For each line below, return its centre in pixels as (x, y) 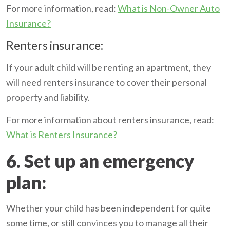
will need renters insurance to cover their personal (107, 82)
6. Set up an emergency (100, 160)
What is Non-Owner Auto (169, 8)
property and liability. (48, 97)
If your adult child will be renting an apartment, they (109, 67)
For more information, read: (62, 8)
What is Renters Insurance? (62, 134)
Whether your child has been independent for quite (109, 208)
